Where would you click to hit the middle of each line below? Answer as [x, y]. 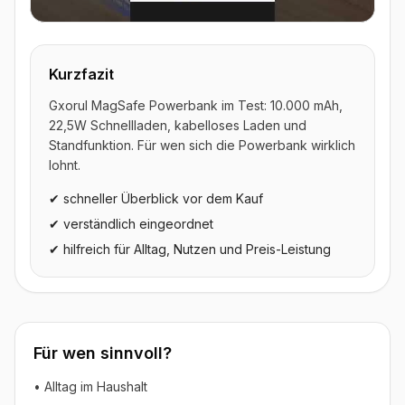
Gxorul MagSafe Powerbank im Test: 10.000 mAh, [196, 105]
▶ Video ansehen [105, 41]
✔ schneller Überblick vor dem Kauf [156, 198]
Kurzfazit [81, 74]
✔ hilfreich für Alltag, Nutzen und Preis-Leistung [190, 249]
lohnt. [65, 165]
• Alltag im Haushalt [90, 386]
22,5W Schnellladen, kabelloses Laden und [178, 125]
